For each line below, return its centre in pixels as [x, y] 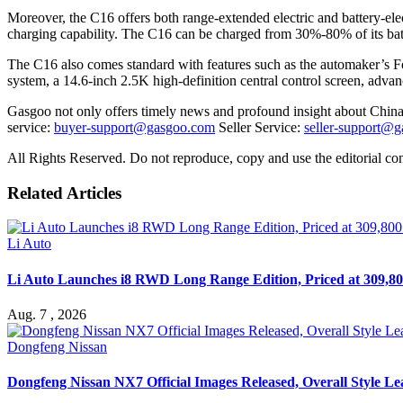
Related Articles [64, 193]
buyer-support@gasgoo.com [134, 127]
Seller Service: [260, 127]
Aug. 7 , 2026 [47, 314]
